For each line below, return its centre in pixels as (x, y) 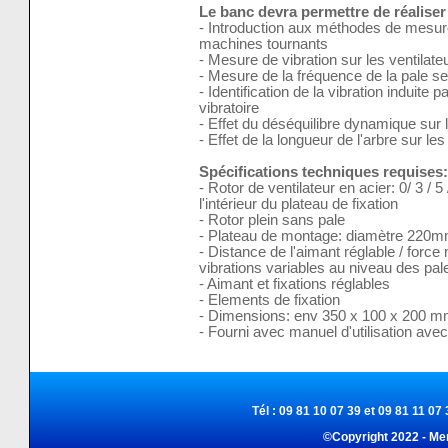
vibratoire (228, 108)
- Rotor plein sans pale (271, 220)
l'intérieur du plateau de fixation (298, 204)
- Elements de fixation (269, 300)
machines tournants (263, 44)
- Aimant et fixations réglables (294, 284)
